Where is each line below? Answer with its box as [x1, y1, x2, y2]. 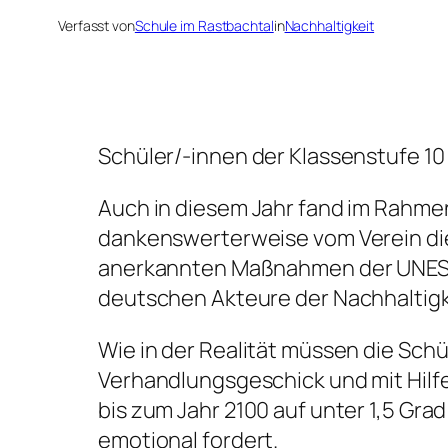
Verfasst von [58, 16, 135, 36]
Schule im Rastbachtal [134, 16, 274, 36]
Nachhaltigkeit [284, 16, 375, 36]
